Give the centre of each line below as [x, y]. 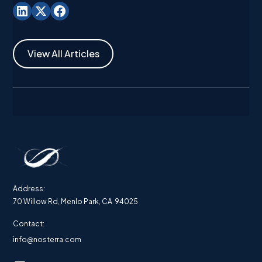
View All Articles [63, 53]
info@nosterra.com [47, 239]
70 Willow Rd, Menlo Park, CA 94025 [76, 201]
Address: [29, 189]
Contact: [29, 224]
